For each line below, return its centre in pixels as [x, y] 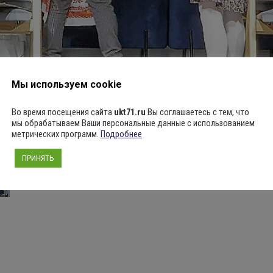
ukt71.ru [130, 112]
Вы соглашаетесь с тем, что [197, 112]
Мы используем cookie [67, 84]
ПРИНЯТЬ [38, 158]
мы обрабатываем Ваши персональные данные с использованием [133, 123]
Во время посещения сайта [63, 112]
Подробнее [121, 134]
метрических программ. [56, 134]
